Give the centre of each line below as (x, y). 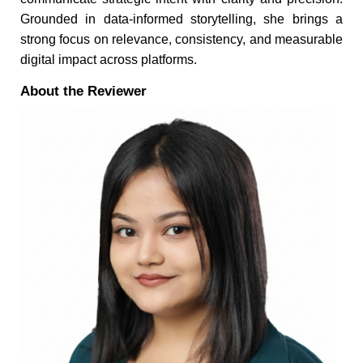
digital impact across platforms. (108, 60)
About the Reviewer (83, 92)
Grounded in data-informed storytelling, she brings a (181, 19)
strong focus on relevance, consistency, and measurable (181, 40)
